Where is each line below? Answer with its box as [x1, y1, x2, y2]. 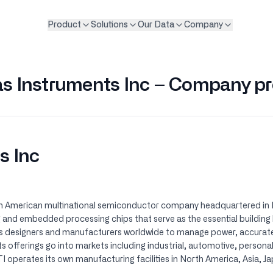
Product [47, 21, 81, 29]
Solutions [90, 21, 128, 29]
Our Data [137, 21, 174, 29]
